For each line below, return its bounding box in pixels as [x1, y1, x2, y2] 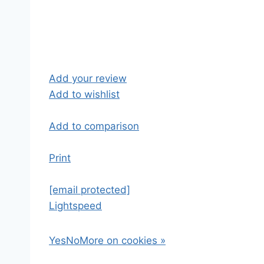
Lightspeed [49, 200, 102, 212]
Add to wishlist [49, 88, 120, 100]
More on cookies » [80, 235, 166, 246]
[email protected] [49, 184, 130, 196]
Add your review [49, 72, 127, 84]
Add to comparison [49, 120, 139, 132]
